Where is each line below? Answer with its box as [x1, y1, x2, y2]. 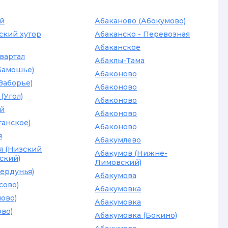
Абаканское [95, 43, 140, 52]
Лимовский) [95, 158, 141, 167]
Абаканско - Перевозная [95, 30, 190, 39]
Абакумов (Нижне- [95, 149, 167, 158]
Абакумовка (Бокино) [95, 211, 177, 220]
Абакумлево [95, 135, 141, 145]
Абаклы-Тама [95, 56, 145, 65]
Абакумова [95, 171, 136, 180]
